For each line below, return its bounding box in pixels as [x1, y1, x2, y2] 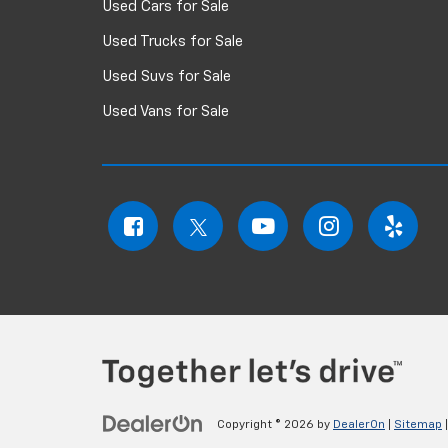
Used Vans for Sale [102, 103, 229, 119]
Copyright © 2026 [217, 418, 317, 431]
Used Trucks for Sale [102, 33, 243, 49]
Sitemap [394, 418, 442, 431]
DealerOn [333, 418, 385, 431]
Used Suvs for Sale [102, 68, 231, 84]
